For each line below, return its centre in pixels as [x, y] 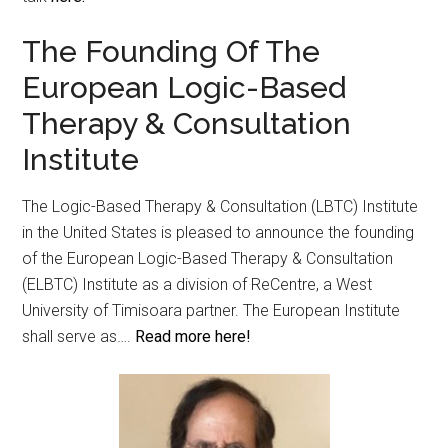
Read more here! [193, 337]
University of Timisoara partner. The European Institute [211, 311]
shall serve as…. [79, 337]
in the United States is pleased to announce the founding [218, 233]
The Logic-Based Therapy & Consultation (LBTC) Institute [220, 207]
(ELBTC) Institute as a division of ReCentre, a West [197, 285]
